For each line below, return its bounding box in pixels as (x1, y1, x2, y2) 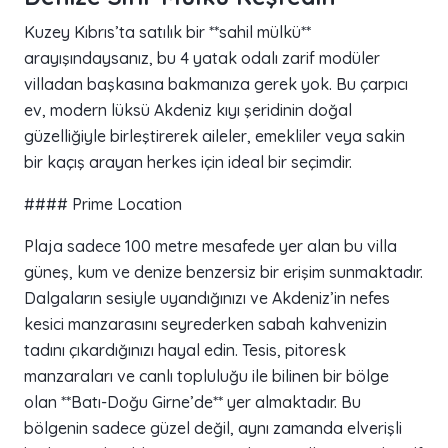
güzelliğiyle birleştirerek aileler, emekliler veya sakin (24, 126, 405, 147)
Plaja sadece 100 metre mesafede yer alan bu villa (24, 236, 397, 257)
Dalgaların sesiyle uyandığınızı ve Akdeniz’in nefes (24, 288, 390, 309)
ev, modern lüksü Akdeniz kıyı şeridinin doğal (24, 100, 352, 121)
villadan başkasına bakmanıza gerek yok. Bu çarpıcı (24, 74, 408, 95)
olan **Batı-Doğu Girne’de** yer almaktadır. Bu (24, 392, 361, 413)
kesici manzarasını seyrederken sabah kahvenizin (24, 314, 387, 335)
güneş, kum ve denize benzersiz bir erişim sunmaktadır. (24, 262, 423, 283)
